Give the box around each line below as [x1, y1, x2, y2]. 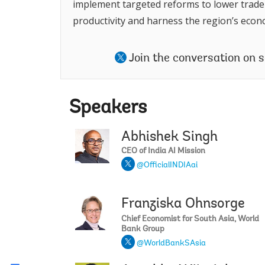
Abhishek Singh [121, 130, 218, 145]
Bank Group [121, 225, 164, 234]
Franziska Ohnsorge [121, 197, 245, 212]
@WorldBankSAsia [137, 240, 206, 248]
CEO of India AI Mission [121, 147, 205, 156]
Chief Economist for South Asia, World [121, 215, 259, 224]
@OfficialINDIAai [137, 161, 198, 170]
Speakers [69, 99, 147, 118]
